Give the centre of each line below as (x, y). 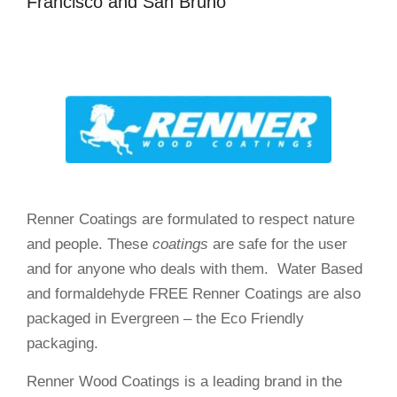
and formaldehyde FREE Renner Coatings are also (194, 294)
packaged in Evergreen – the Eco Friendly (165, 319)
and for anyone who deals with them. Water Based (195, 269)
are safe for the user (278, 244)
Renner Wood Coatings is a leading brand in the (184, 381)
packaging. (62, 343)
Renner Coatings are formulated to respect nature (191, 219)
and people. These (90, 244)
